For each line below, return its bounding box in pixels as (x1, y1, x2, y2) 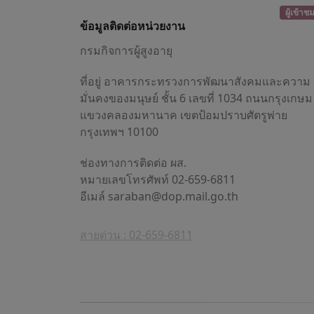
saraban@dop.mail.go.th (108, 189, 238, 205)
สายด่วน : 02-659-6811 (80, 227, 193, 243)
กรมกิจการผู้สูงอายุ (80, 43, 172, 59)
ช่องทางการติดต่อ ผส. (80, 155, 186, 171)
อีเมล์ (80, 189, 108, 205)
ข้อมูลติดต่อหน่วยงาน (80, 18, 185, 34)
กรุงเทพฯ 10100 (80, 124, 158, 140)
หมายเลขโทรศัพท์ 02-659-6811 (80, 172, 235, 188)
